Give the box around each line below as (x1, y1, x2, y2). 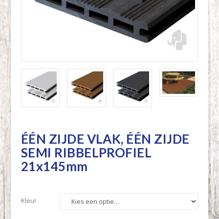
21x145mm (21, 158, 88, 175)
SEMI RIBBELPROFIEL (21, 145, 152, 161)
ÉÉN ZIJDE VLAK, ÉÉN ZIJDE (21, 131, 190, 147)
